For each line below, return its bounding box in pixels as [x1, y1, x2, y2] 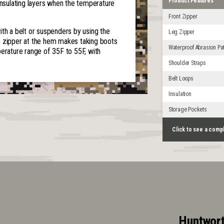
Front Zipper [168, 12, 197, 20]
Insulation [168, 90, 191, 98]
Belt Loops [168, 75, 193, 82]
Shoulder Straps [168, 59, 206, 66]
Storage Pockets [168, 106, 207, 113]
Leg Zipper [168, 28, 194, 35]
